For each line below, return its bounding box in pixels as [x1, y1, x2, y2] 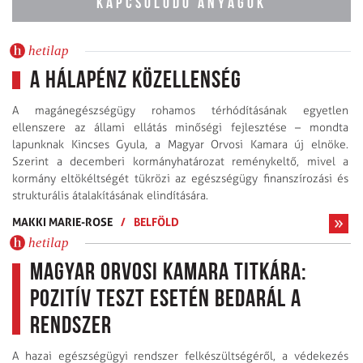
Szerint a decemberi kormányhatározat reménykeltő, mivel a [12, 154, 348, 169]
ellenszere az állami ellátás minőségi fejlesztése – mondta [12, 120, 348, 135]
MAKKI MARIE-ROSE [12, 214, 113, 228]
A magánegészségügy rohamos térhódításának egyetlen [12, 103, 348, 117]
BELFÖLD [134, 214, 179, 228]
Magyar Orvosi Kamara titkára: [30, 260, 307, 286]
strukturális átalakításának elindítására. [12, 188, 208, 203]
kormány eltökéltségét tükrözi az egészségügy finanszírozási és [12, 171, 348, 186]
